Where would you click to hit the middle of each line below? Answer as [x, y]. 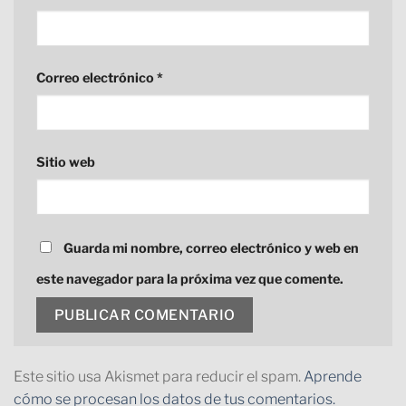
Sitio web [66, 162]
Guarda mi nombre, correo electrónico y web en [211, 248]
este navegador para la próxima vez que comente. [190, 279]
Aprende [333, 377]
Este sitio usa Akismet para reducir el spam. [159, 377]
